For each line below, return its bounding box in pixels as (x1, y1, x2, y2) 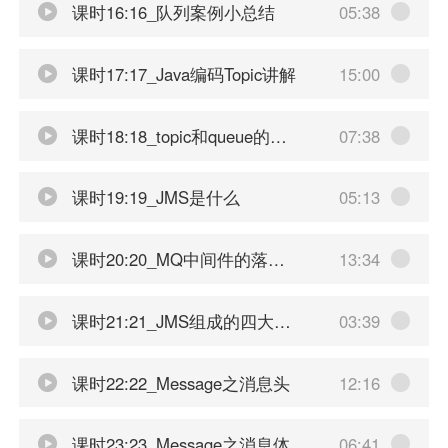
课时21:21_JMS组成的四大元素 (66, 308, 274, 333)
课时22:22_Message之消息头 (66, 370, 290, 395)
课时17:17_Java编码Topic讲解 (66, 62, 296, 87)
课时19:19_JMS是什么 (66, 185, 240, 210)
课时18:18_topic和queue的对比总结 (66, 123, 270, 148)
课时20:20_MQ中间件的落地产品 (66, 247, 268, 272)
